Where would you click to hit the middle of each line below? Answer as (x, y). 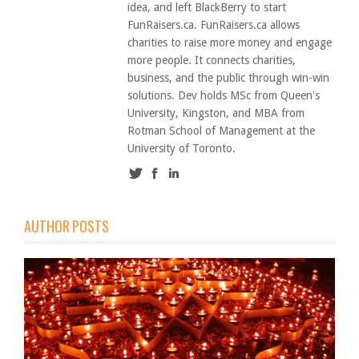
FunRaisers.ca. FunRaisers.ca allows (214, 25)
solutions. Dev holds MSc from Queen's (224, 95)
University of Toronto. (182, 148)
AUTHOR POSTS (67, 226)
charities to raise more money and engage (230, 42)
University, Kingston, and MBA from (216, 113)
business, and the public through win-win (228, 78)
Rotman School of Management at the (221, 131)
